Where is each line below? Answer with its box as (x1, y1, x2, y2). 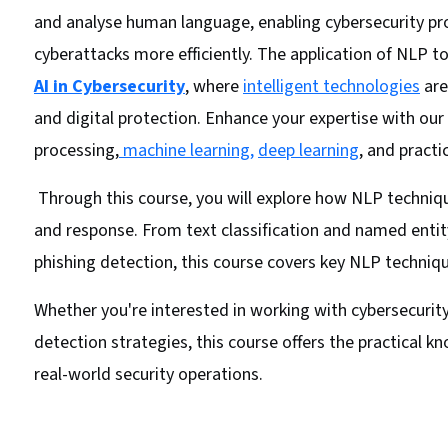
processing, (34, 138, 119, 163)
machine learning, (119, 138, 254, 163)
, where (185, 74, 243, 99)
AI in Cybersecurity (34, 74, 185, 99)
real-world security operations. (34, 362, 263, 387)
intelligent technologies (243, 74, 420, 99)
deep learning (258, 138, 359, 163)
